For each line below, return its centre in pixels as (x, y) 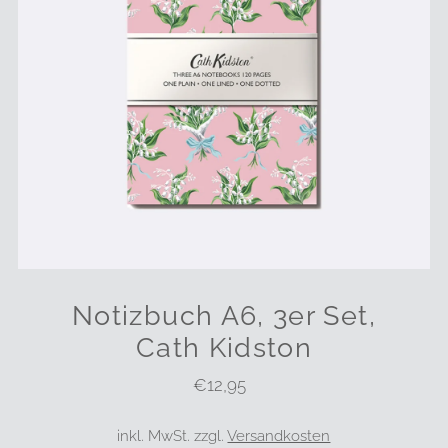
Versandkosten (279, 436)
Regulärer (264, 385)
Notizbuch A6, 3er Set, (224, 315)
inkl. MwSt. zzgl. (172, 436)
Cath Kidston (224, 347)
